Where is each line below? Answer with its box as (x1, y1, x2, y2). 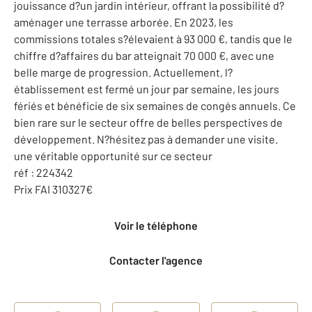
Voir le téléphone (120, 218, 198, 232)
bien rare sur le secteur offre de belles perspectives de (14, 115, 283, 129)
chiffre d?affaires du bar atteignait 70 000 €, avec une (14, 48, 274, 62)
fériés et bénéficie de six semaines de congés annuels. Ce (14, 98, 296, 112)
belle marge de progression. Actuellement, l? (14, 65, 233, 79)
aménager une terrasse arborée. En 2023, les (14, 15, 233, 29)
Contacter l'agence (116, 253, 203, 267)
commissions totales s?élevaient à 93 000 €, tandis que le (14, 31, 292, 45)
